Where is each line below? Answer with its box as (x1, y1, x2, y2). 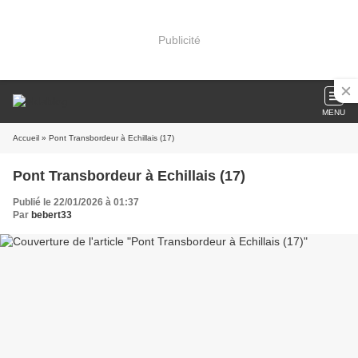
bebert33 (31, 209, 72, 221)
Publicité (157, 33, 201, 46)
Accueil (13, 133, 39, 142)
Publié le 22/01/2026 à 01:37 (13, 197, 139, 208)
